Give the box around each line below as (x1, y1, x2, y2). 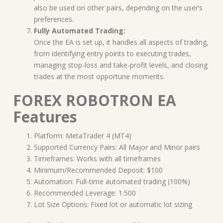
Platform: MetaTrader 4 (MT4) (34, 130, 131, 140)
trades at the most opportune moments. (34, 71, 165, 81)
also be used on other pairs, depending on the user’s (34, 2, 203, 12)
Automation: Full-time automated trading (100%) (34, 176, 190, 186)
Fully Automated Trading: (34, 25, 125, 35)
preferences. (34, 14, 74, 24)
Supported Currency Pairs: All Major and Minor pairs (34, 142, 200, 152)
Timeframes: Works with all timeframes (34, 153, 161, 163)
